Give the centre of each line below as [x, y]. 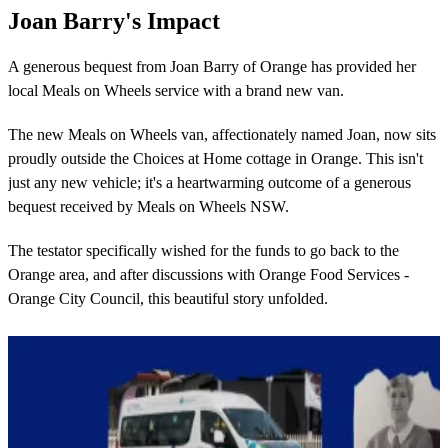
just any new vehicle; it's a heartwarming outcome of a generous [209, 183]
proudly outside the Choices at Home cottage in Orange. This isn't [215, 159]
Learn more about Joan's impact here [125, 327]
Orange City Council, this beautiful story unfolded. [168, 299]
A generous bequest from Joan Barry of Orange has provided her [212, 67]
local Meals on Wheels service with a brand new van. [178, 91]
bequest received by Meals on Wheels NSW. [150, 207]
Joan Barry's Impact [114, 21]
